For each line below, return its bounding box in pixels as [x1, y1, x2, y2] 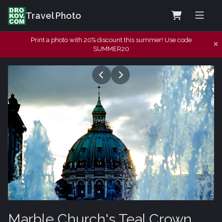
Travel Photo [26, 10, 81, 21]
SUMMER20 [93, 45, 129, 53]
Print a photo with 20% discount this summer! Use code [30, 36, 192, 44]
